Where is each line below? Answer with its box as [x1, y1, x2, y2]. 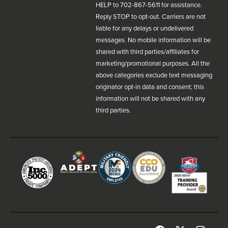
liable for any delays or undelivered [96, 23, 193, 33]
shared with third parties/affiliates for [96, 46, 199, 56]
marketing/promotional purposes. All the [96, 58, 210, 68]
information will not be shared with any [96, 93, 205, 103]
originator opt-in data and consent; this [96, 81, 204, 92]
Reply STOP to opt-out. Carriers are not [96, 11, 206, 21]
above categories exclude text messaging [96, 70, 212, 80]
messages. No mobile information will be [96, 35, 211, 45]
